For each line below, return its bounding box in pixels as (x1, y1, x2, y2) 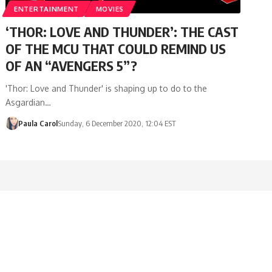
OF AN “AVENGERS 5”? (5, 56, 138, 74)
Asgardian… (5, 97, 52, 107)
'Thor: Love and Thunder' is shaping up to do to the (5, 83, 208, 93)
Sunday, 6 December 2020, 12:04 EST (57, 118, 176, 128)
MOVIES (95, 4, 124, 13)
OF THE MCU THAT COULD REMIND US (5, 39, 226, 57)
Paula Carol (18, 118, 58, 128)
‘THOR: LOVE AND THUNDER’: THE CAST (5, 22, 239, 40)
